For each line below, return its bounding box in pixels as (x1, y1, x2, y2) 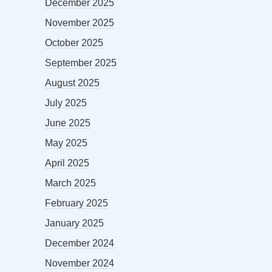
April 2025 (45, 157, 89, 168)
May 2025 (45, 137, 87, 148)
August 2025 (45, 77, 100, 88)
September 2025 (45, 57, 117, 68)
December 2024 (45, 237, 114, 248)
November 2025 (45, 17, 114, 28)
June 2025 (45, 117, 90, 128)
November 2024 (45, 257, 114, 268)
